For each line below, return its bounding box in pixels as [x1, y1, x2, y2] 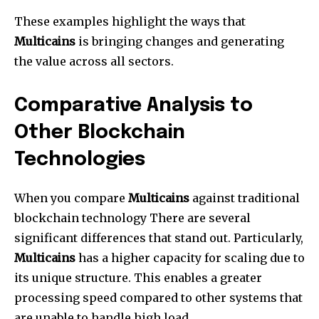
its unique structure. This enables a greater [14, 270, 262, 285]
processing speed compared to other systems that [14, 290, 303, 305]
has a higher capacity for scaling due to [75, 250, 305, 265]
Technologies [14, 150, 145, 169]
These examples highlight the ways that [14, 14, 246, 28]
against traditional [189, 190, 300, 205]
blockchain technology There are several [14, 210, 251, 225]
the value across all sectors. [14, 53, 174, 68]
